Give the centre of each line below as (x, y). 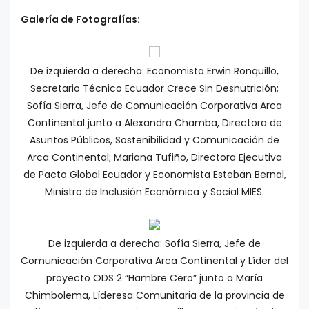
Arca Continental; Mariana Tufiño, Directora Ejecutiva (154, 158)
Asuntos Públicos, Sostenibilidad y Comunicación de (154, 140)
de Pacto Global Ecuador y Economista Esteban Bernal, (154, 175)
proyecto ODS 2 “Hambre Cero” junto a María (154, 278)
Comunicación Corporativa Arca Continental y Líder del (154, 261)
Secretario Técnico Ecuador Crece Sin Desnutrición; (154, 89)
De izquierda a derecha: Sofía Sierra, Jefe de (154, 244)
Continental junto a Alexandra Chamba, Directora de (154, 123)
